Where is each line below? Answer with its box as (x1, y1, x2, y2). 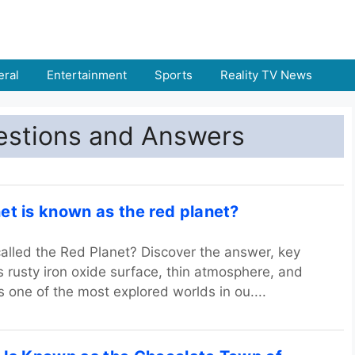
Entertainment (47, 67, 127, 82)
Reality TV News (220, 67, 312, 82)
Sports (155, 67, 193, 82)
